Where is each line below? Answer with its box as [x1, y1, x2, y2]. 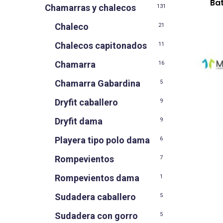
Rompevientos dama [55, 173, 139, 183]
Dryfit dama [55, 116, 103, 126]
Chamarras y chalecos [45, 2, 136, 13]
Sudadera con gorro [55, 211, 138, 221]
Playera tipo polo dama [55, 135, 150, 145]
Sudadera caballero [55, 192, 136, 202]
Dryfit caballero [55, 97, 118, 108]
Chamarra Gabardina [55, 78, 140, 89]
